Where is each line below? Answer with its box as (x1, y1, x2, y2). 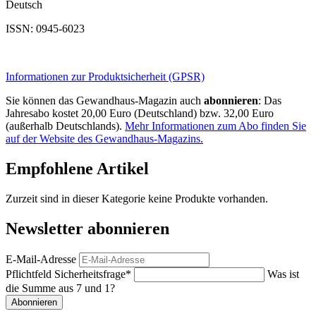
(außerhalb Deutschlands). (6, 120, 125, 133)
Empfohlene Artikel (6, 159, 149, 178)
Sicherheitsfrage (54, 268, 126, 280)
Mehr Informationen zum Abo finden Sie (125, 120, 306, 133)
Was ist (267, 268, 299, 280)
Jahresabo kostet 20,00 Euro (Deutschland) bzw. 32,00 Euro (6, 107, 274, 120)
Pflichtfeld (6, 268, 54, 280)
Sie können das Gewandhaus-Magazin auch (6, 95, 204, 107)
